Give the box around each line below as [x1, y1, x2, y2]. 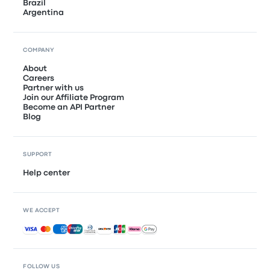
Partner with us [23, 84, 84, 92]
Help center [23, 169, 71, 177]
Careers [23, 75, 55, 83]
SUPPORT [23, 152, 52, 158]
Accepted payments [22, 225, 105, 233]
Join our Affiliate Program [23, 94, 125, 102]
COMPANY [23, 48, 55, 54]
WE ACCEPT [23, 208, 60, 214]
